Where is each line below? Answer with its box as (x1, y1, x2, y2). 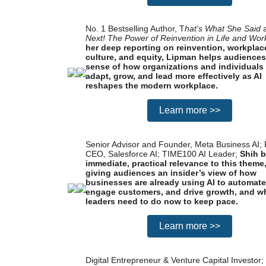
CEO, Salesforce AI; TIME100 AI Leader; (85, 149, 240, 159)
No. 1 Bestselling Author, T (85, 24, 185, 33)
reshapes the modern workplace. (85, 81, 218, 90)
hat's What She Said (185, 24, 261, 33)
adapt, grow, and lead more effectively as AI (85, 71, 262, 81)
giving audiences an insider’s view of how (85, 168, 256, 178)
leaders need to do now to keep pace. (85, 197, 238, 206)
